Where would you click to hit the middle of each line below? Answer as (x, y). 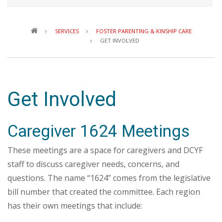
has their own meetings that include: (75, 206)
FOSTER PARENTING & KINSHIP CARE (144, 31)
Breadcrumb (134, 21)
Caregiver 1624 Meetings (99, 131)
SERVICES (67, 31)
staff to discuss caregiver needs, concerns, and (93, 164)
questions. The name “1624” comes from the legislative (109, 178)
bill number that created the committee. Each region (104, 192)
